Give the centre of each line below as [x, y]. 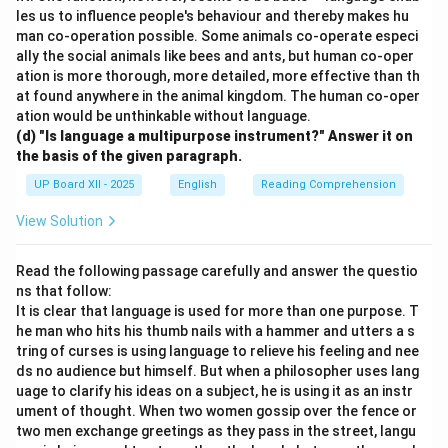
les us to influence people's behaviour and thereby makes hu [212, 16]
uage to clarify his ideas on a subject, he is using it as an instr [214, 391]
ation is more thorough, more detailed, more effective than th [218, 76]
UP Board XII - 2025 [84, 184]
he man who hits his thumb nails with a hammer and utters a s [215, 331]
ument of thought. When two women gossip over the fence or [216, 411]
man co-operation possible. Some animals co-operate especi [217, 36]
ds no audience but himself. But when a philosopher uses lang [217, 371]
